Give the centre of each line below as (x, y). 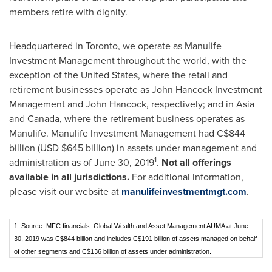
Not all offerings (196, 162)
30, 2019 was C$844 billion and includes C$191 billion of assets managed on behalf (135, 239)
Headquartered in (47, 46)
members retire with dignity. (68, 12)
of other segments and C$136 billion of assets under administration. (113, 251)
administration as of (52, 162)
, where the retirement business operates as (152, 119)
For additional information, (186, 177)
